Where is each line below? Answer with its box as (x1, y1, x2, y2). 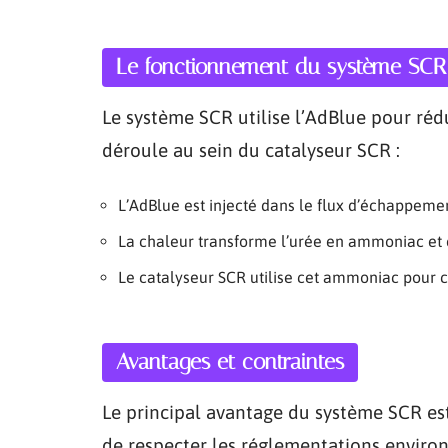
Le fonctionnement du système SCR (116, 53, 446, 80)
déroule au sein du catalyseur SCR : (102, 138, 400, 161)
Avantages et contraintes (116, 348, 344, 375)
